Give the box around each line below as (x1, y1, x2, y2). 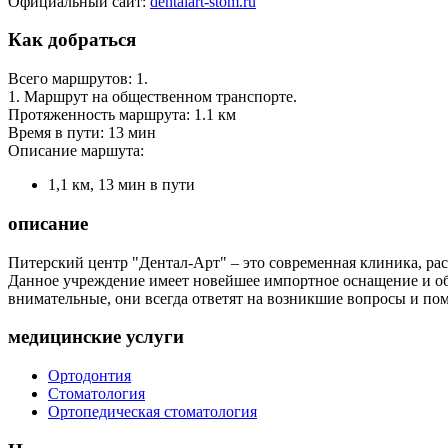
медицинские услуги (8, 326, 184, 348)
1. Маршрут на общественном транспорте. (8, 88, 297, 106)
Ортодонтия (48, 367, 131, 385)
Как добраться (8, 29, 136, 51)
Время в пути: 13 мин (8, 124, 156, 142)
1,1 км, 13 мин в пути (48, 176, 195, 194)
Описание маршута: (8, 142, 144, 160)
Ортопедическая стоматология (48, 403, 257, 421)
